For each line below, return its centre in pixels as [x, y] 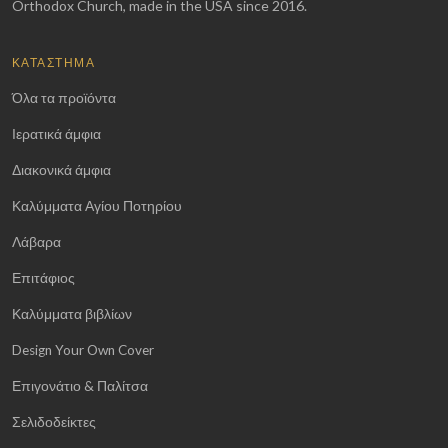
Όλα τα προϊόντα [64, 98]
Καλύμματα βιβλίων [72, 314]
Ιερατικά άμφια [56, 134]
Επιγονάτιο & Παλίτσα [80, 386]
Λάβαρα [36, 242]
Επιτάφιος [43, 278]
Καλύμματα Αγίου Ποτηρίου [97, 206]
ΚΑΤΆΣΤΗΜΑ [53, 63]
